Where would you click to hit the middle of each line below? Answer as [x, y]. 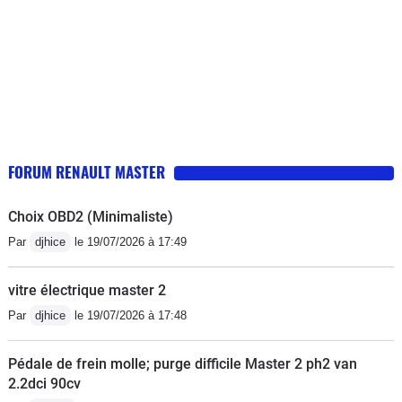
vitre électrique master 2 [87, 290]
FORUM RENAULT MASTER [87, 172]
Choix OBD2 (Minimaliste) [91, 217]
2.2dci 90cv [44, 384]
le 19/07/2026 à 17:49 [129, 242]
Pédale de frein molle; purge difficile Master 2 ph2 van [183, 364]
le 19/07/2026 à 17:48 [129, 315]
